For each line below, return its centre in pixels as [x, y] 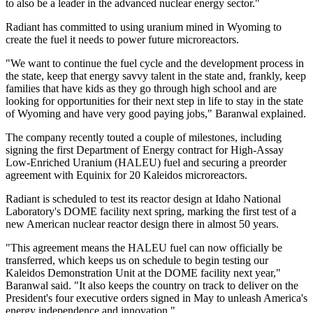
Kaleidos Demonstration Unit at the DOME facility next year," [143, 273]
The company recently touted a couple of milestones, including [144, 138]
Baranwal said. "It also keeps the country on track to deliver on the [152, 286]
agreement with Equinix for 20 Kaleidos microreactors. [126, 175]
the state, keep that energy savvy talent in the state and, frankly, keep [156, 76]
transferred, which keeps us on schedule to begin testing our [137, 261]
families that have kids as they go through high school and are [141, 89]
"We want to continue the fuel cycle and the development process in [155, 64]
